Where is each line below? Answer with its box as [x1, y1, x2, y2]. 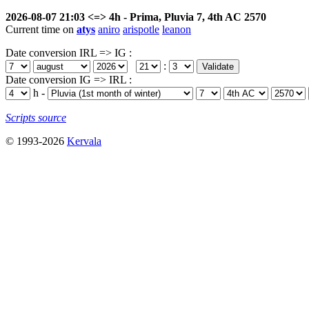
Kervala [67, 135, 101, 147]
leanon [162, 23, 191, 35]
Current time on [6, 23, 74, 35]
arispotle [123, 23, 159, 35]
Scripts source [6, 112, 66, 123]
